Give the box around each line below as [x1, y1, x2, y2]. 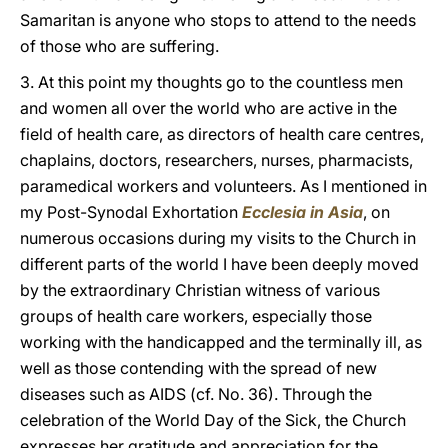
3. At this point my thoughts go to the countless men [20, 72, 403, 92]
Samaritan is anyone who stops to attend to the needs [20, 10, 416, 30]
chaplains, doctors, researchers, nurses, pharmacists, [20, 150, 413, 170]
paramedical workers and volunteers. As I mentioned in [20, 176, 427, 196]
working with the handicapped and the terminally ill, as [20, 332, 422, 352]
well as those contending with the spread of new [20, 358, 377, 378]
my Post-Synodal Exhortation [20, 202, 242, 222]
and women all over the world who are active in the [20, 98, 397, 118]
